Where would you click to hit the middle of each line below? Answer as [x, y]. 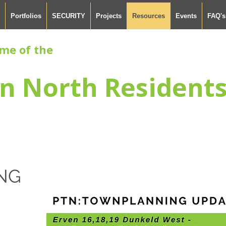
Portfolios [26, 16]
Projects [108, 16]
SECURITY [68, 16]
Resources [148, 16]
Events [186, 16]
